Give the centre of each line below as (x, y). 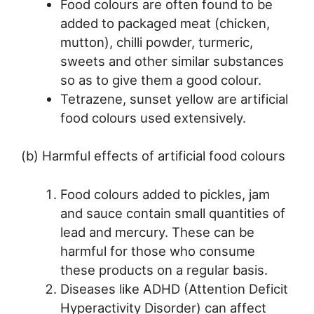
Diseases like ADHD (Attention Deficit (174, 289)
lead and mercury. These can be (157, 232)
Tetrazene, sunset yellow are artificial (174, 98)
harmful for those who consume (157, 251)
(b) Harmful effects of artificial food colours (153, 156)
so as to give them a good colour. (161, 80)
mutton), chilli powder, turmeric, (156, 42)
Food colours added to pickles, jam (165, 194)
